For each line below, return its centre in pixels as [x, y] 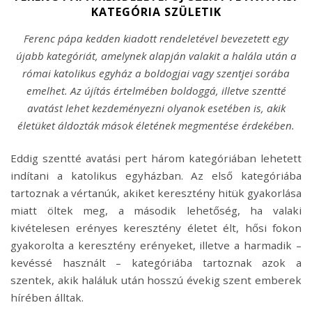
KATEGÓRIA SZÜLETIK [156, 11]
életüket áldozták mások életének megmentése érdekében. [156, 125]
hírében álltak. [47, 297]
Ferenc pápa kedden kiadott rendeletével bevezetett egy [156, 38]
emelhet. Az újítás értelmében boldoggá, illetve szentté [156, 90]
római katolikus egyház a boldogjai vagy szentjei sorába [156, 73]
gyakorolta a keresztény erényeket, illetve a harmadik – [156, 245]
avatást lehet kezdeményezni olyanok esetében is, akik [156, 108]
